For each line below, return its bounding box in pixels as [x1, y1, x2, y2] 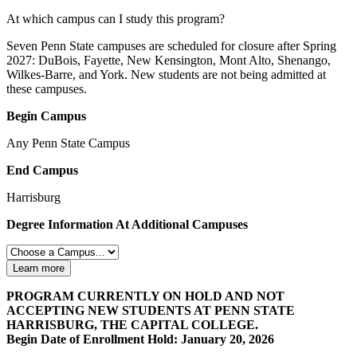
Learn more [13, 262, 65, 275]
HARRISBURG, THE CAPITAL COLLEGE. [6, 318, 258, 332]
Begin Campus [6, 109, 86, 124]
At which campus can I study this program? [6, 12, 225, 26]
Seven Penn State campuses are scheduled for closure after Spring [6, 39, 336, 53]
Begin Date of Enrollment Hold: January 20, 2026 [6, 332, 274, 347]
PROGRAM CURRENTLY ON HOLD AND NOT [6, 289, 284, 304]
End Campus [6, 163, 78, 178]
